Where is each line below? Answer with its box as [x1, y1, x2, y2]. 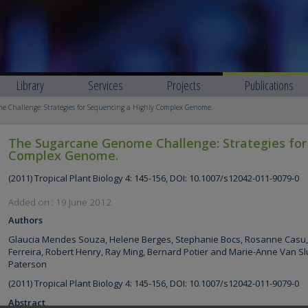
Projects [167, 77, 201, 93]
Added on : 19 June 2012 [8, 196, 111, 208]
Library [16, 77, 44, 93]
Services [88, 77, 123, 93]
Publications [245, 77, 294, 93]
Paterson [8, 258, 47, 270]
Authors [8, 214, 43, 226]
